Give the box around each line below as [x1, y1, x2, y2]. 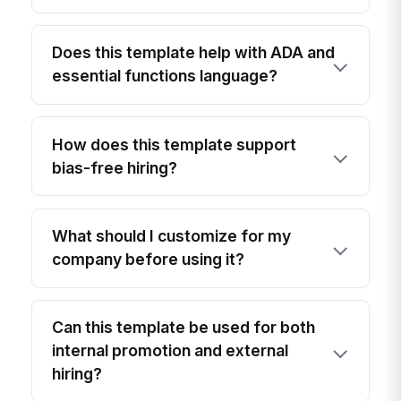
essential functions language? [52, 66, 278, 86]
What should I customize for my [52, 226, 292, 246]
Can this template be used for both [52, 318, 316, 337]
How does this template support [52, 134, 297, 154]
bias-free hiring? [52, 158, 178, 177]
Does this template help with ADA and [52, 43, 336, 63]
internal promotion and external [52, 341, 289, 361]
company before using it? [52, 250, 245, 269]
